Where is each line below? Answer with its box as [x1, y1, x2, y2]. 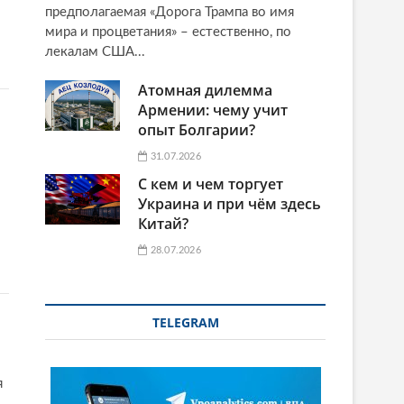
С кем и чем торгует [138, 173, 284, 194]
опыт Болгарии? [138, 119, 256, 140]
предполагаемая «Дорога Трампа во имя [45, 5, 294, 19]
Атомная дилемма [138, 79, 273, 100]
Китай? [138, 213, 189, 234]
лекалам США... [45, 44, 145, 59]
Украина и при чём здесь [138, 193, 322, 214]
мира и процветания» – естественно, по [45, 24, 291, 39]
